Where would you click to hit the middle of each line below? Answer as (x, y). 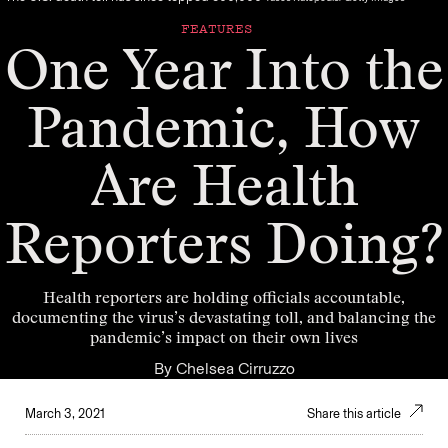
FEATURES (216, 27)
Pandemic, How (224, 134)
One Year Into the (224, 76)
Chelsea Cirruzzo (235, 368)
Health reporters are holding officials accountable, (224, 299)
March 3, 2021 (65, 413)
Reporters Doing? (224, 250)
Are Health (224, 192)
